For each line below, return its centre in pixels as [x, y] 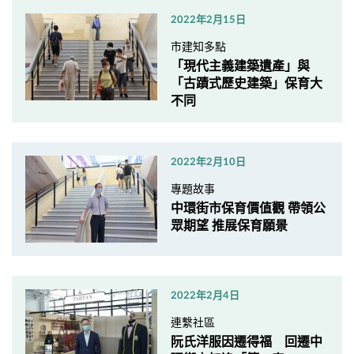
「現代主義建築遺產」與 [240, 66]
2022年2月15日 [208, 20]
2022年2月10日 [208, 162]
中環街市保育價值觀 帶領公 [248, 208]
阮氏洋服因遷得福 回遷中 [246, 342]
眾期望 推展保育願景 [229, 226]
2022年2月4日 [205, 296]
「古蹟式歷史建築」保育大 [246, 83]
